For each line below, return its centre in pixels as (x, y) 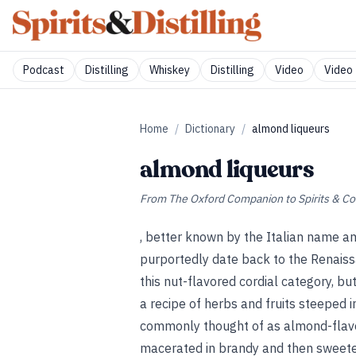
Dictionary (210, 129)
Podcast (44, 70)
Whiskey (170, 70)
